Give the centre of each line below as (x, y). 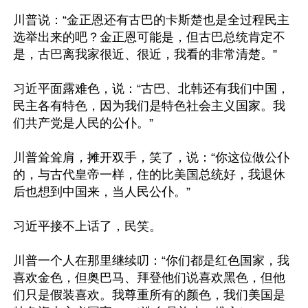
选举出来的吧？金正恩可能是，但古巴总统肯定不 (149, 37)
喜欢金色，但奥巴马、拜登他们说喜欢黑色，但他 (149, 278)
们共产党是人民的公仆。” (83, 123)
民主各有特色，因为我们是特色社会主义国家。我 (149, 106)
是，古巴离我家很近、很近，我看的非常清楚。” (145, 54)
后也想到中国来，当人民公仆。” (102, 192)
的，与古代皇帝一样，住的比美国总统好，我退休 (149, 175)
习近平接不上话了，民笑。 (87, 226)
